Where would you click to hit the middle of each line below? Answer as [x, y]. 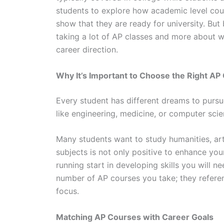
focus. [67, 191]
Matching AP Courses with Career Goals [135, 217]
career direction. [87, 50]
